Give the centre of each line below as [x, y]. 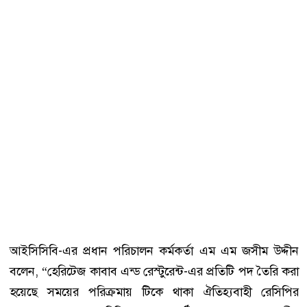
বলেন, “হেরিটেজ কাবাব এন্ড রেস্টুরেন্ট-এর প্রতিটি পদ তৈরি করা [154, 271]
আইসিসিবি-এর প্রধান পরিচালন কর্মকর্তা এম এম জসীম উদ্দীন [154, 250]
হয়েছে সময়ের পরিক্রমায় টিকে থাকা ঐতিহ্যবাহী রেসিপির [154, 292]
